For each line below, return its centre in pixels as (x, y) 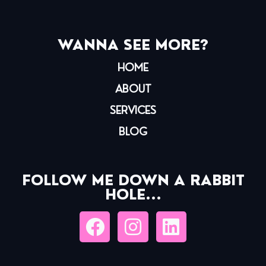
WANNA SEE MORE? (133, 45)
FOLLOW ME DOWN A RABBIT (133, 180)
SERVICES (133, 110)
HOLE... (133, 195)
